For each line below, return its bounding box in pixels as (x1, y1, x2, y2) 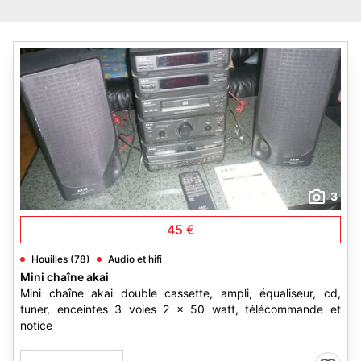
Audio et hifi (108, 253, 162, 265)
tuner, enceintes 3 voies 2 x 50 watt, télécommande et (20, 302, 341, 316)
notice (20, 318, 52, 332)
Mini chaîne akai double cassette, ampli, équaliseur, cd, (20, 286, 341, 300)
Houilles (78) (31, 253, 90, 265)
